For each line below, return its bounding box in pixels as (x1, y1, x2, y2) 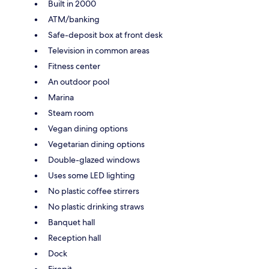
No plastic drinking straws (48, 201, 144, 212)
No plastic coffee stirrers (48, 185, 139, 196)
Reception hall (48, 232, 101, 243)
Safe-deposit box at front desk (48, 29, 163, 40)
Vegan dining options (48, 122, 128, 134)
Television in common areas (48, 44, 150, 56)
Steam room (48, 107, 94, 118)
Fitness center (48, 60, 100, 71)
